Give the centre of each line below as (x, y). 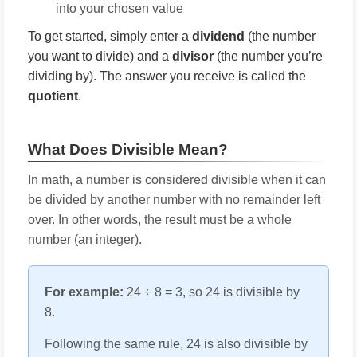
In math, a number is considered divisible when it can (177, 180)
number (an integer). (85, 239)
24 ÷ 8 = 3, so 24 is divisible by (212, 292)
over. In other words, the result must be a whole (160, 220)
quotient (53, 96)
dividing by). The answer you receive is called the (167, 76)
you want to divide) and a (100, 56)
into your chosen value (120, 8)
